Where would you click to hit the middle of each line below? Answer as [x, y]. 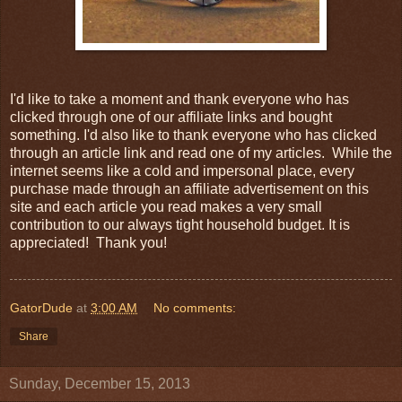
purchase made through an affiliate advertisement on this [189, 188]
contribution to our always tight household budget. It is [180, 224]
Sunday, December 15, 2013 [100, 383]
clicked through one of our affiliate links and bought [171, 117]
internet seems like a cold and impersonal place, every [182, 170]
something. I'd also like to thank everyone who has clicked [193, 135]
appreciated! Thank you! [88, 242]
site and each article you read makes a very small [166, 206]
